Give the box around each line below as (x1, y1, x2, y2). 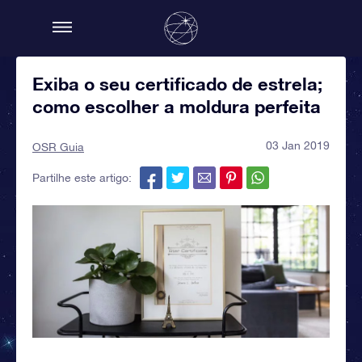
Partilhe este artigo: (32, 171, 132, 184)
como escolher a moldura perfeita (32, 96, 321, 117)
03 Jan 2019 (266, 139, 330, 152)
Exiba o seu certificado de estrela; (32, 74, 322, 95)
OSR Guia (32, 141, 84, 154)
